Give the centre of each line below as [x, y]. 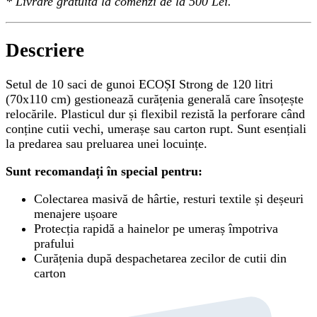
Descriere [45, 50]
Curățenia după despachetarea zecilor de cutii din [160, 258]
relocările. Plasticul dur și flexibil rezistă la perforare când [155, 114]
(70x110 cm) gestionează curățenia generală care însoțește [155, 99]
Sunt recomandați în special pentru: [104, 171]
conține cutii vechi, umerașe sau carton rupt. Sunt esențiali [156, 128]
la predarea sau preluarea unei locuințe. [106, 143]
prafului [54, 243]
